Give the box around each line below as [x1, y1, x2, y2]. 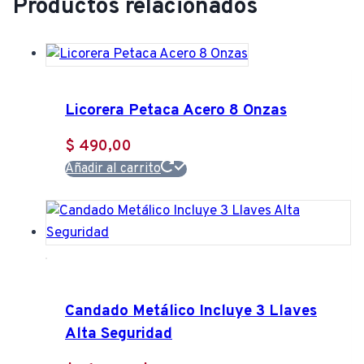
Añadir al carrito [65, 161, 161, 178]
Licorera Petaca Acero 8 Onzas [65, 100, 287, 120]
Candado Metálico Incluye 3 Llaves [65, 301, 317, 322]
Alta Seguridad [65, 324, 172, 344]
